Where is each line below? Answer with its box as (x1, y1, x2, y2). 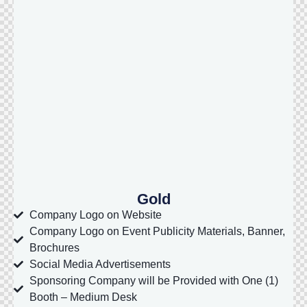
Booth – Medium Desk (29, 291, 137, 303)
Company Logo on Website (29, 209, 162, 221)
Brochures (29, 242, 79, 254)
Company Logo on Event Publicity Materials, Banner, (29, 225, 285, 237)
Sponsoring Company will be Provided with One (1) (29, 275, 278, 286)
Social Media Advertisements (29, 258, 171, 270)
